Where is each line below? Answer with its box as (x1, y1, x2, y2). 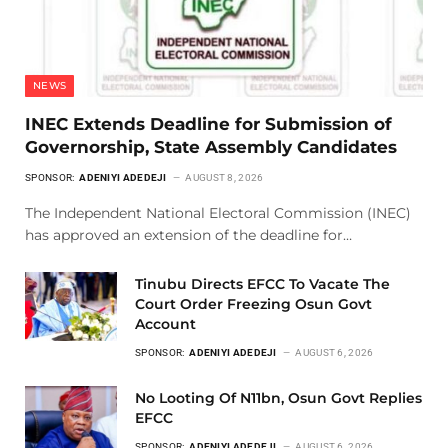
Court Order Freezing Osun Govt (135, 294, 372, 313)
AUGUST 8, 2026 (185, 171, 264, 183)
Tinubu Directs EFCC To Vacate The (135, 274, 390, 293)
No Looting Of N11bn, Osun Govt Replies (135, 388, 422, 407)
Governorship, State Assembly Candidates (25, 136, 397, 157)
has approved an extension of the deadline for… (25, 225, 352, 244)
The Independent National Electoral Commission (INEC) (25, 203, 411, 222)
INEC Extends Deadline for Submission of (25, 113, 392, 134)
